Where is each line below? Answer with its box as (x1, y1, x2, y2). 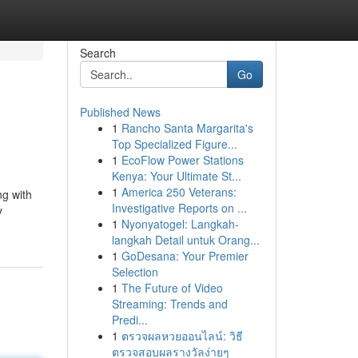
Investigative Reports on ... (111, 200, 247, 216)
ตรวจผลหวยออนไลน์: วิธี (121, 328, 243, 344)
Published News (79, 104, 161, 120)
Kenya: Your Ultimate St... (111, 168, 241, 184)
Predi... (111, 312, 148, 328)
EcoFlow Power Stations (121, 152, 244, 168)
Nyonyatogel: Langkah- (121, 216, 239, 232)
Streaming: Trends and (111, 296, 228, 312)
